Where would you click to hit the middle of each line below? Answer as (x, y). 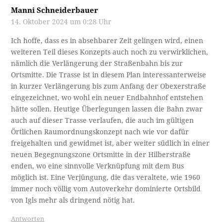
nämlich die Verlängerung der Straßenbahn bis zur (97, 63)
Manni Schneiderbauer (55, 10)
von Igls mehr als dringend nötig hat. (73, 200)
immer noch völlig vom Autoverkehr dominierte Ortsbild (106, 189)
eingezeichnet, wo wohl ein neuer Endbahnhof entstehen (107, 97)
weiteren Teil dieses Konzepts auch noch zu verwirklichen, (110, 52)
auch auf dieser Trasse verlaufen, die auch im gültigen (103, 120)
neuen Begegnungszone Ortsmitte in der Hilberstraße (101, 154)
